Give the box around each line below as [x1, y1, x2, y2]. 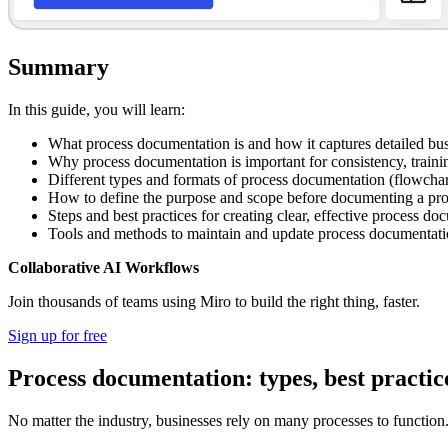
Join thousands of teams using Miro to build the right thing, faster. [8, 292, 420, 310]
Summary [8, 53, 109, 80]
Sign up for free [8, 326, 107, 344]
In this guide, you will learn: [8, 100, 185, 118]
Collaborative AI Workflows [8, 258, 199, 276]
